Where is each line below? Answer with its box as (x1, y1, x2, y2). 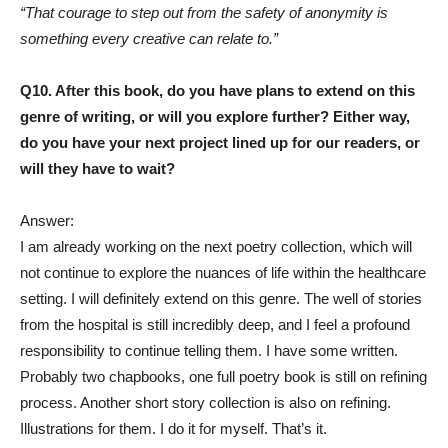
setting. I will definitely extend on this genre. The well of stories (20, 290, 422, 308)
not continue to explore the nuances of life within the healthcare (20, 264, 426, 282)
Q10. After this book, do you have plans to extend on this (20, 82, 415, 100)
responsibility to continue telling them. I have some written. (20, 342, 398, 360)
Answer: (20, 212, 74, 230)
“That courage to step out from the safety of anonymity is (20, 4, 388, 22)
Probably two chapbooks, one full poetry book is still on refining (20, 368, 427, 386)
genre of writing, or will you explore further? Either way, (20, 108, 410, 126)
